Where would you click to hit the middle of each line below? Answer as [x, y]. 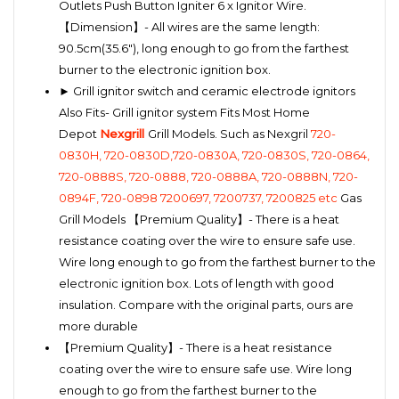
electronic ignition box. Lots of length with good [196, 283]
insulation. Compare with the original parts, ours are [206, 304]
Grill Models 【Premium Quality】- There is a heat [199, 219]
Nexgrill [122, 133]
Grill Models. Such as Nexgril [229, 133]
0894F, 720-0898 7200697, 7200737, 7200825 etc [198, 197]
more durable [98, 326]
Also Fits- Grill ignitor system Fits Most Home [184, 112]
